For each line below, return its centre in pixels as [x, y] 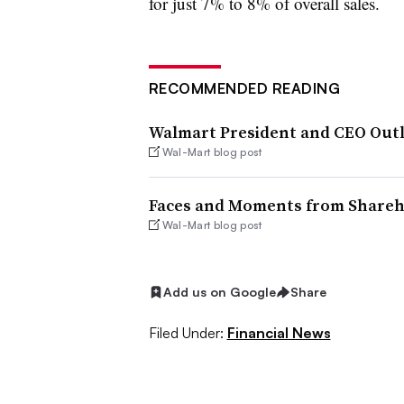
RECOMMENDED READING [244, 88]
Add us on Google [219, 292]
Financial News [279, 332]
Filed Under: [186, 332]
